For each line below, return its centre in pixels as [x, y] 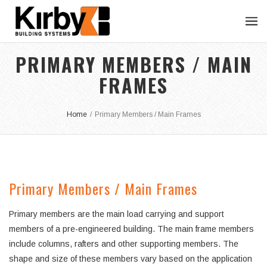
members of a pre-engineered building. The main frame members [131, 229]
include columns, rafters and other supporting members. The [124, 244]
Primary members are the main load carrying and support [117, 214]
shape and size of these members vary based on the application [131, 259]
